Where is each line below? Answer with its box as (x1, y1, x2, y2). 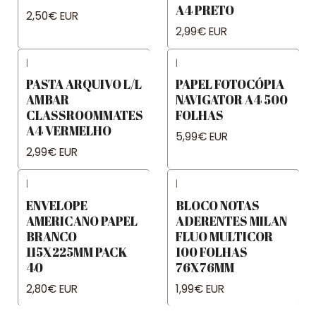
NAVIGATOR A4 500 (176, 91, 288, 109)
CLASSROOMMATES (26, 107, 143, 124)
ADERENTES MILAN (176, 212, 287, 229)
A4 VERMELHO (26, 122, 111, 140)
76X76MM (176, 258, 234, 276)
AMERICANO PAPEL (26, 212, 138, 229)
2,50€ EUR (26, 8, 78, 23)
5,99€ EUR (176, 129, 228, 145)
